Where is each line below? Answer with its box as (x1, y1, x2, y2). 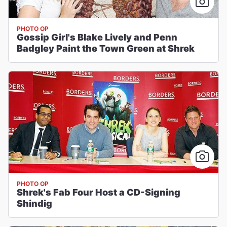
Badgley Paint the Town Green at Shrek (17, 43, 195, 54)
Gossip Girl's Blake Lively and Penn (17, 32, 177, 43)
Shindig (17, 198, 52, 209)
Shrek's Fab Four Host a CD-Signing (17, 187, 180, 198)
